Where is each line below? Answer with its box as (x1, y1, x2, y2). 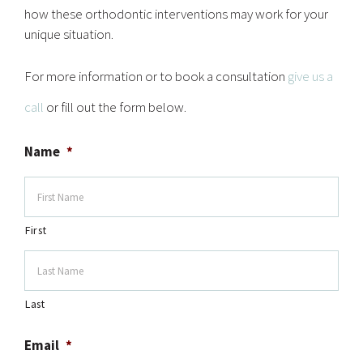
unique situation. (24, 25, 113, 43)
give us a (288, 67, 333, 85)
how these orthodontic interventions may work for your (24, 5, 328, 23)
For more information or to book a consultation (24, 67, 288, 85)
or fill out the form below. (44, 98, 186, 116)
